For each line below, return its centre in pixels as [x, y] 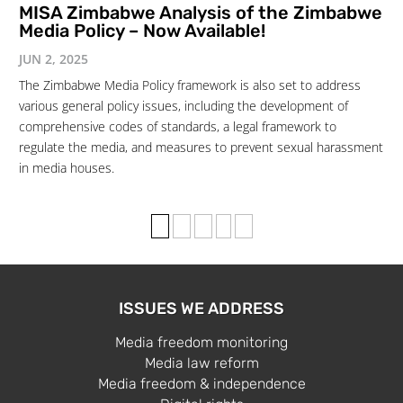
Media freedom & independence [201, 384]
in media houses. [67, 168]
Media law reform [201, 363]
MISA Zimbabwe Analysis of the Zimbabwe [201, 13]
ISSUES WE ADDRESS [201, 309]
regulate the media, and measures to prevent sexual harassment [201, 148]
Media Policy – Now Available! [142, 31]
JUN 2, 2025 [54, 59]
